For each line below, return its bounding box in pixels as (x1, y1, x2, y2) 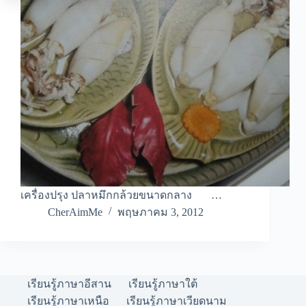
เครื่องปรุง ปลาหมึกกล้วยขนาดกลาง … (20, 189, 222, 201)
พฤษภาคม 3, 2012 (117, 206, 204, 219)
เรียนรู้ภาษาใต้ (128, 278, 197, 290)
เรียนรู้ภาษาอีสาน (27, 278, 111, 290)
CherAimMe (48, 206, 102, 219)
